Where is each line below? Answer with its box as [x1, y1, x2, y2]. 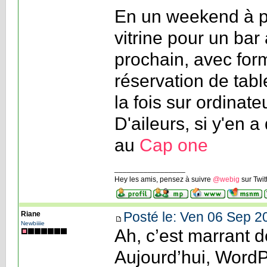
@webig [212, 175, 240, 184]
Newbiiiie [20, 219, 45, 226]
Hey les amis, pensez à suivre [114, 175, 213, 184]
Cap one [139, 135, 208, 155]
